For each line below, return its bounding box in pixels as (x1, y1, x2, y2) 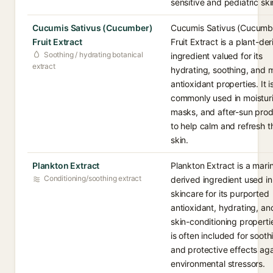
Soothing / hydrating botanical (44, 50, 143, 59)
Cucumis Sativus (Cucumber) (32, 23, 153, 33)
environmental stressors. (171, 258, 265, 269)
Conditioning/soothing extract (44, 174, 142, 183)
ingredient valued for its (171, 51, 263, 61)
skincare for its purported (171, 188, 269, 199)
